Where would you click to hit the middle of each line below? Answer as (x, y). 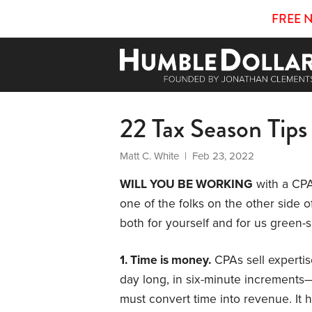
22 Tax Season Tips (213, 128)
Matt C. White (149, 156)
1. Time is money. (165, 260)
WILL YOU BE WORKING (186, 184)
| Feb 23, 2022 (217, 156)
